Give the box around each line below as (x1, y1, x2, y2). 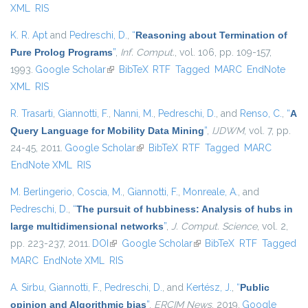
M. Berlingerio (10, 186, 72, 198)
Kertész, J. (186, 282, 232, 294)
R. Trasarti (10, 108, 53, 120)
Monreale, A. (183, 186, 238, 198)
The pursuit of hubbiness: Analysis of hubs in (76, 203, 293, 215)
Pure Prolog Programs (10, 47, 113, 58)
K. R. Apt (10, 30, 47, 41)
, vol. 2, (257, 221, 288, 232)
